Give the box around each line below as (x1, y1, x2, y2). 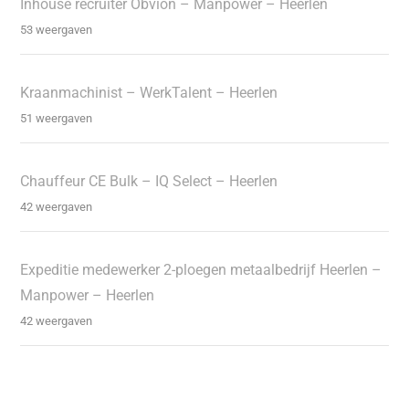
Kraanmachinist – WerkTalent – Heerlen (20, 84, 278, 102)
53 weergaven (20, 23, 93, 37)
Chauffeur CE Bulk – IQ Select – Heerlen (20, 173, 278, 191)
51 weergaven (20, 111, 93, 126)
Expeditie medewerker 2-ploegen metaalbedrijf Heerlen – (20, 261, 383, 279)
